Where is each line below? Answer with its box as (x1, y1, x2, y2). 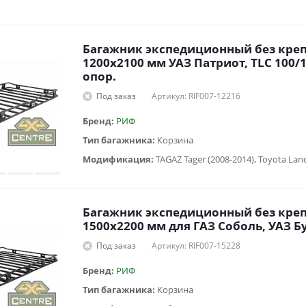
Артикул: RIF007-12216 (152, 89, 240, 102)
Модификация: (83, 152, 156, 165)
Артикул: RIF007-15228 (152, 239, 240, 251)
